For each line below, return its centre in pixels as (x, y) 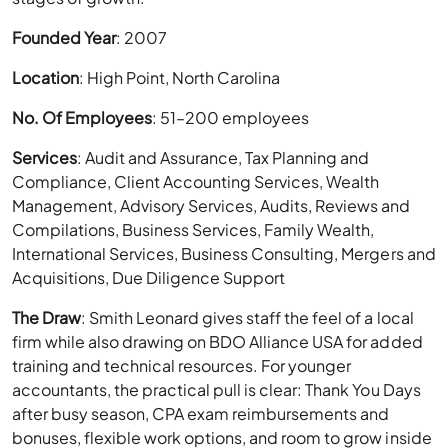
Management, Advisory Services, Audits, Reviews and (211, 206)
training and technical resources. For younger (182, 366)
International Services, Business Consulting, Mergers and (224, 254)
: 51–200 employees (231, 118)
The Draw (47, 318)
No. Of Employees (82, 118)
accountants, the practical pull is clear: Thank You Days (216, 390)
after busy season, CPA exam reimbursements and (201, 414)
